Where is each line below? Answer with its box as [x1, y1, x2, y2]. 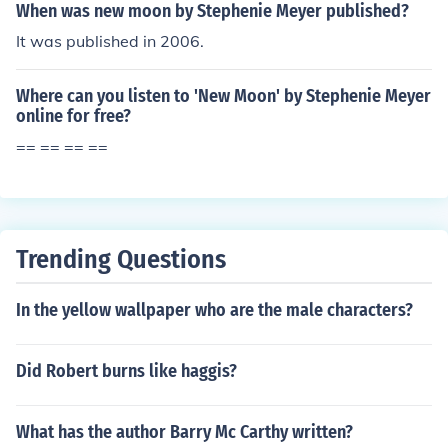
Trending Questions [16, 244, 226, 275]
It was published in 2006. [16, 31, 204, 51]
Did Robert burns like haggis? [16, 360, 237, 382]
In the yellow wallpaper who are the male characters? [16, 299, 413, 321]
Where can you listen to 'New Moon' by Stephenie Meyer [16, 85, 431, 107]
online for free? [16, 105, 131, 127]
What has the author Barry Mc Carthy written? [16, 421, 353, 443]
